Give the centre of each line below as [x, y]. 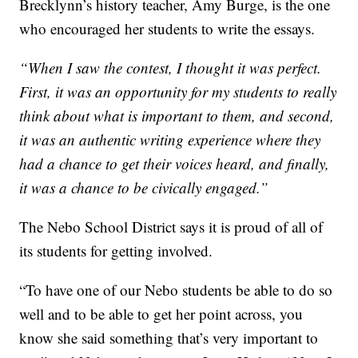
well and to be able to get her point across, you [161, 314]
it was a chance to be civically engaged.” [144, 188]
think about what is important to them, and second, [177, 116]
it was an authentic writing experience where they [170, 140]
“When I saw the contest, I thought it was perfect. [171, 68]
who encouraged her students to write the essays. [167, 29]
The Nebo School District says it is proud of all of [171, 227]
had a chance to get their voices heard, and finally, [175, 164]
